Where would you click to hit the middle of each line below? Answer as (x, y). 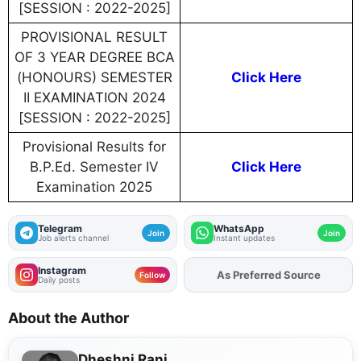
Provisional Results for (94, 147)
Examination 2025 (94, 187)
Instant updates (244, 238)
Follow (152, 275)
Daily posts (59, 280)
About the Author (68, 318)
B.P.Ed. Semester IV (94, 167)
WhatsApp (239, 229)
